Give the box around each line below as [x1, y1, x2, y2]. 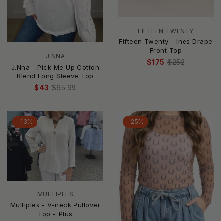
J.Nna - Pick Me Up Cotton [11, 63, 100, 71]
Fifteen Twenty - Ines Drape [119, 37, 213, 46]
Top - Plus [38, 210, 73, 218]
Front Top [149, 46, 182, 55]
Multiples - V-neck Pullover [10, 201, 101, 209]
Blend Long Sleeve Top [17, 72, 94, 80]
